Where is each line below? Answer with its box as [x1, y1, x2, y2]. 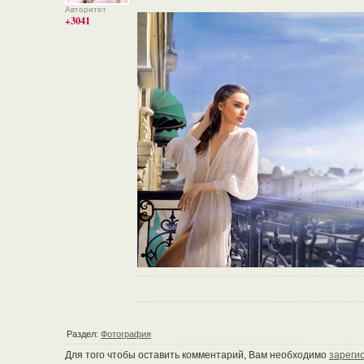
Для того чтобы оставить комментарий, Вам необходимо [63, 349, 329, 361]
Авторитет [65, 5, 106, 14]
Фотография [101, 329, 151, 339]
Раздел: [67, 329, 101, 339]
